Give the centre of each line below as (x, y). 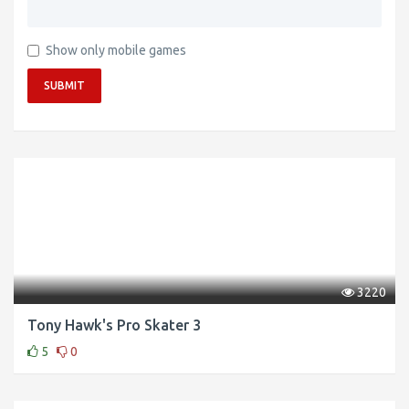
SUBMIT (64, 86)
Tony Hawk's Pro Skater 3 (114, 325)
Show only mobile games (116, 51)
